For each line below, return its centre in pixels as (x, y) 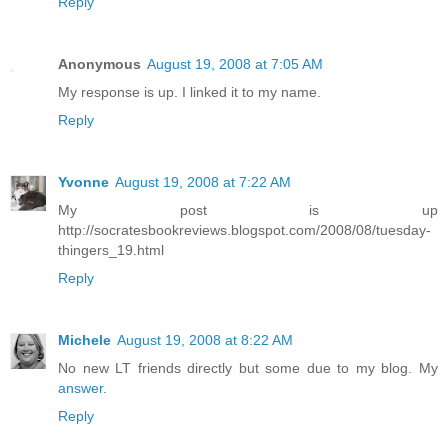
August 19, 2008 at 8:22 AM (205, 340)
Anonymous (99, 64)
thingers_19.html (111, 250)
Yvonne (83, 182)
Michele (84, 340)
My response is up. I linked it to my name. (189, 92)
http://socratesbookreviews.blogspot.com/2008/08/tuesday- (244, 230)
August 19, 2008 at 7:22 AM (203, 182)
